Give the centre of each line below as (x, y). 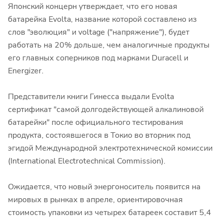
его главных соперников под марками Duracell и (98, 58)
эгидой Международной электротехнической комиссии (110, 148)
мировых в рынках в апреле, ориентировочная (95, 200)
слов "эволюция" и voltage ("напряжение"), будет (99, 32)
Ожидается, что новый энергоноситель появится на (104, 187)
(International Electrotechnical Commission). (87, 161)
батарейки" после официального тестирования (96, 122)
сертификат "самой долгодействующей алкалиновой (106, 110)
